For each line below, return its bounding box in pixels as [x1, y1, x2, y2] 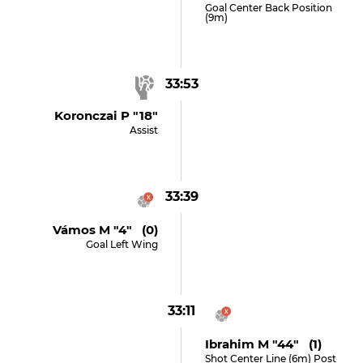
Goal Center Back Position [204, 2, 332, 14]
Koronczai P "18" [54, 108, 159, 123]
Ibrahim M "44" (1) [204, 336, 322, 352]
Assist [130, 124, 159, 136]
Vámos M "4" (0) [53, 222, 159, 237]
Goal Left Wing [86, 238, 159, 250]
